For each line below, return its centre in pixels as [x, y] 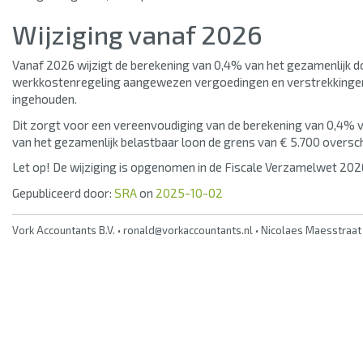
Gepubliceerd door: [63, 192]
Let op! [31, 167]
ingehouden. [45, 99]
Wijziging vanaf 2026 [137, 34]
